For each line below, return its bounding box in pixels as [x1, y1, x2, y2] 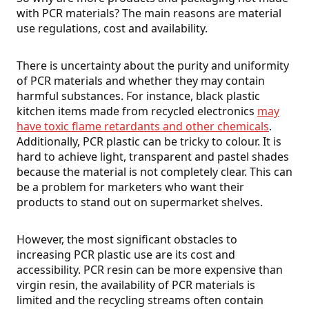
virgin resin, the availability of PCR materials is [17, 277, 255, 293]
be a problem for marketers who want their [17, 179, 244, 195]
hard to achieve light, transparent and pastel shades [17, 149, 289, 165]
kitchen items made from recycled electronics [17, 103, 257, 119]
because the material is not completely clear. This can [17, 164, 292, 180]
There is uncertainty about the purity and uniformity [17, 58, 289, 74]
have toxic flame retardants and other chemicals [17, 119, 269, 134]
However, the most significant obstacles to [17, 232, 237, 248]
